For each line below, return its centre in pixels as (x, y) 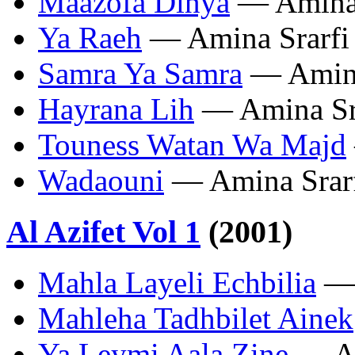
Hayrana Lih (116, 109)
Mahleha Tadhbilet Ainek (196, 319)
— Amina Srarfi (246, 37)
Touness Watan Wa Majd (192, 144)
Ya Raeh (90, 37)
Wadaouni (101, 180)
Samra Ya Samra (140, 73)
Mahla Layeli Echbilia (177, 283)
